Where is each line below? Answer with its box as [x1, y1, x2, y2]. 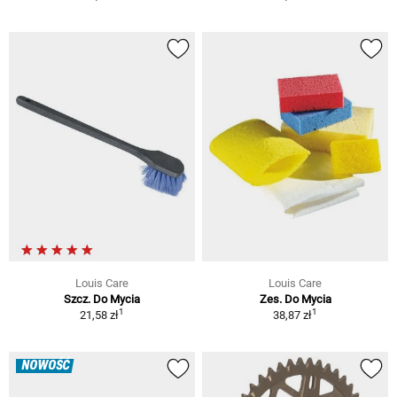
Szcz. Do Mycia [64, 292, 140, 306]
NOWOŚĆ [21, 358, 69, 373]
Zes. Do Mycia [259, 292, 331, 306]
